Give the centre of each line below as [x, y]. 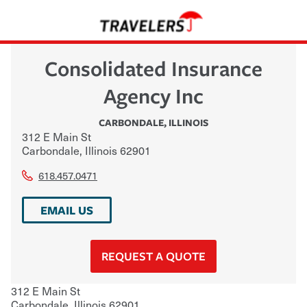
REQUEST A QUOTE [153, 256]
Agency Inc [153, 95]
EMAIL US [67, 210]
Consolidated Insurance [153, 68]
